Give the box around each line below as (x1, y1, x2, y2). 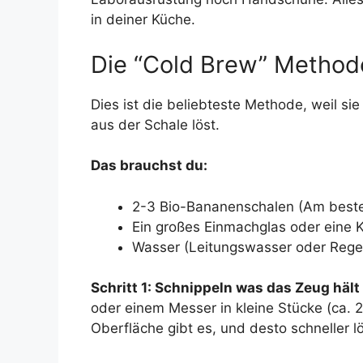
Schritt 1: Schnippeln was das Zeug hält (91, 280, 360, 297)
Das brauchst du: (91, 157, 207, 174)
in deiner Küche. (91, 11, 195, 28)
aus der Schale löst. (91, 116, 220, 133)
